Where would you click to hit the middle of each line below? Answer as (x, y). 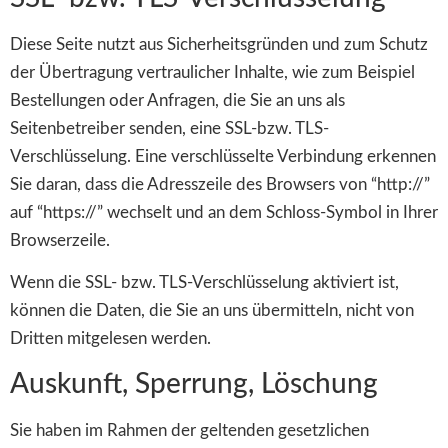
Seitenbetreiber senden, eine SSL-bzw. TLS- (169, 128)
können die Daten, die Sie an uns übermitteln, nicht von (212, 311)
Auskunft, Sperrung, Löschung (194, 383)
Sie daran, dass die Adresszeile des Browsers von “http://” (220, 184)
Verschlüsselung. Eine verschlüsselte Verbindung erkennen (223, 156)
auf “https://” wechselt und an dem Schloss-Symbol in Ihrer (224, 212)
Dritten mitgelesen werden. (110, 339)
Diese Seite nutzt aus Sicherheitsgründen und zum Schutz (219, 44)
